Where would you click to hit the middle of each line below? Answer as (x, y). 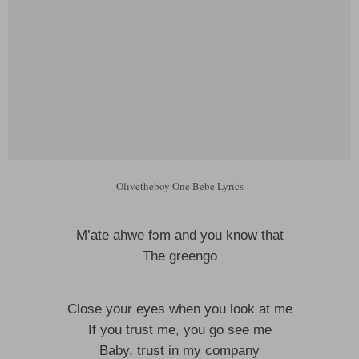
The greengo (179, 256)
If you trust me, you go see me (179, 330)
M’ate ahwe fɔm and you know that (179, 235)
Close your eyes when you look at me (179, 309)
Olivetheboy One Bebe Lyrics (179, 186)
